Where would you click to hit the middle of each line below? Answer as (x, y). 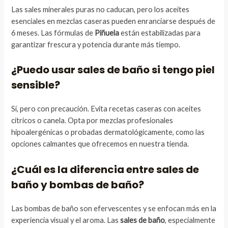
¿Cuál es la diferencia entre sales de (105, 169)
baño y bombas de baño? (78, 184)
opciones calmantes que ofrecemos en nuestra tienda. (100, 144)
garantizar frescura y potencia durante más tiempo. (96, 45)
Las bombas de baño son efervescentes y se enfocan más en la (114, 208)
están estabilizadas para (160, 33)
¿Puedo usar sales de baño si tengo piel (113, 70)
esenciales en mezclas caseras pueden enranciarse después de (113, 21)
